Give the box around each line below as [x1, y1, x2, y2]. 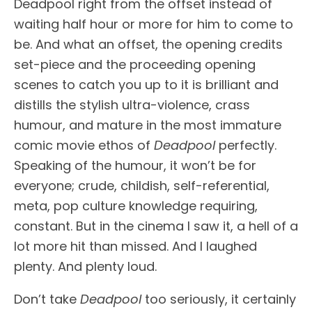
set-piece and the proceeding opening [14, 56, 256, 73]
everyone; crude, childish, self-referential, [14, 177, 270, 194]
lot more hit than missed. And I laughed [14, 237, 257, 255]
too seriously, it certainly [141, 290, 296, 308]
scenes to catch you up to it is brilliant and [14, 76, 279, 93]
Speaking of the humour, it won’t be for [14, 157, 256, 174]
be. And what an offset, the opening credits [14, 36, 283, 53]
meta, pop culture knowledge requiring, [14, 197, 258, 214]
